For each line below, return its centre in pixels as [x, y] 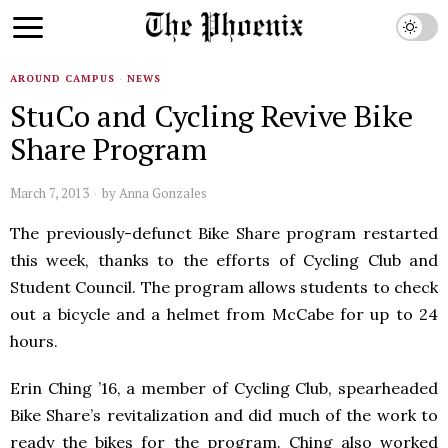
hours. [34, 341]
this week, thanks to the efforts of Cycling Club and [224, 260]
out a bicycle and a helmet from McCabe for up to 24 [224, 314]
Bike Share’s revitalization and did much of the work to [224, 415]
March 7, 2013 [49, 193]
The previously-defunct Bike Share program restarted [224, 233]
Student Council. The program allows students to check [224, 287]
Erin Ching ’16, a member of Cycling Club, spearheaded [224, 388]
